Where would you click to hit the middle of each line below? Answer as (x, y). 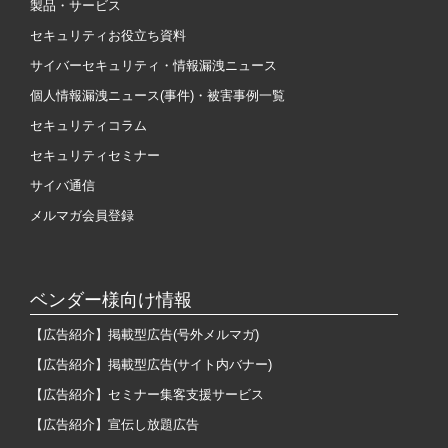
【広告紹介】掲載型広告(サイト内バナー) (151, 364)
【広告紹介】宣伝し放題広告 (114, 424)
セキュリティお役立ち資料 (108, 35)
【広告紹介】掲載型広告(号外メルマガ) (144, 334)
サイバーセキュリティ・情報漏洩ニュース (153, 65)
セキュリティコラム (88, 125)
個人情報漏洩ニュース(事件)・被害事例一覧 (157, 95)
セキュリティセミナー (95, 155)
